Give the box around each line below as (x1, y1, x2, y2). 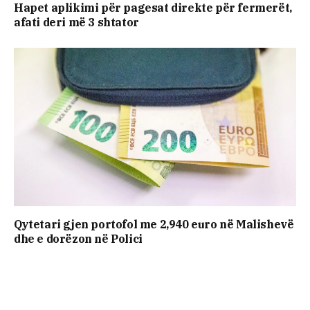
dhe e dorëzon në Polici (14, 232, 143, 246)
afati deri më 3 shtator (14, 15, 139, 29)
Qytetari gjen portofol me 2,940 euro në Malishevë (14, 217, 294, 232)
